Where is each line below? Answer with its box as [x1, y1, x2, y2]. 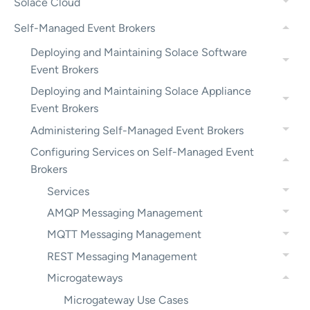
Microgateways [47, 271, 122, 284]
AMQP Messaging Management [47, 206, 203, 219]
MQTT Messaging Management [47, 228, 201, 241]
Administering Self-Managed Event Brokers [30, 123, 244, 137]
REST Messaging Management [47, 249, 197, 263]
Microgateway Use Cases [64, 293, 188, 307]
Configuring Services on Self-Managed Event [30, 145, 254, 159]
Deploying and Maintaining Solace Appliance [30, 84, 251, 98]
